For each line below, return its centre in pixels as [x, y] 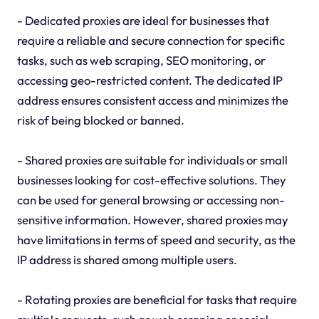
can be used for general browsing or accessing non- [151, 199]
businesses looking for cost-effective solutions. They [151, 179]
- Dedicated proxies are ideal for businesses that [143, 20]
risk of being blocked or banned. [100, 120]
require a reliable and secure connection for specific [151, 40]
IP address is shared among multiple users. [127, 259]
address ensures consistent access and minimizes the [152, 100]
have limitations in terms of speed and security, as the [156, 239]
